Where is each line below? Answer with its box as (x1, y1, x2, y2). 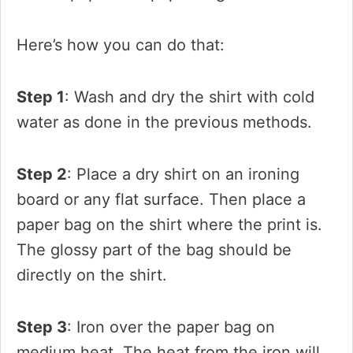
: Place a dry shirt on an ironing (67, 165, 299, 184)
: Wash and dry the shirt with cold (65, 87, 314, 106)
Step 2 (17, 165, 67, 184)
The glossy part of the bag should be (17, 240, 292, 259)
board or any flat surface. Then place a (17, 190, 306, 209)
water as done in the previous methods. (17, 113, 312, 132)
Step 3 (17, 318, 67, 336)
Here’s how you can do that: (17, 35, 225, 54)
